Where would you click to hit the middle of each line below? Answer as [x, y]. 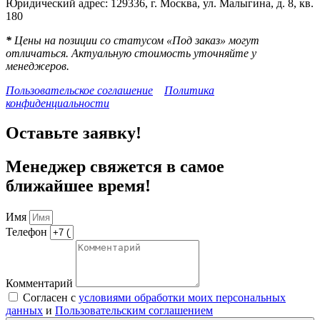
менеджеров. [37, 66]
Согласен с [51, 298]
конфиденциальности [57, 103]
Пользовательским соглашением [134, 311]
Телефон [28, 232]
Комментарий [41, 284]
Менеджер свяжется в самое [115, 167]
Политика [189, 90]
